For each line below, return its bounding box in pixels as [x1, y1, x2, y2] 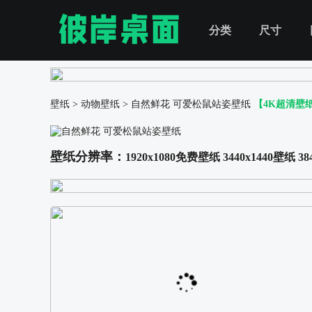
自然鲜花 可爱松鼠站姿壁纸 [131, 99, 251, 109]
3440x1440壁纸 [223, 151, 295, 163]
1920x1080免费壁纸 [125, 151, 220, 163]
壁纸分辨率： [50, 150, 125, 164]
